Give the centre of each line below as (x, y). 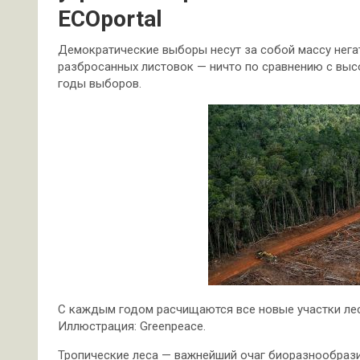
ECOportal (110, 19)
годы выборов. (100, 84)
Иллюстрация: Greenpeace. (132, 326)
